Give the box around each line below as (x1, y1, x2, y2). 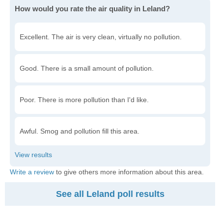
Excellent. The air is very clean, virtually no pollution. (20, 33, 182, 41)
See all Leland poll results (55, 189, 165, 199)
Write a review (10, 168, 54, 176)
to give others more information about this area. (54, 168, 204, 176)
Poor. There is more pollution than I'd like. (20, 96, 149, 104)
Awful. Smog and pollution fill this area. (20, 127, 139, 135)
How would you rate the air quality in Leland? (15, 4, 170, 13)
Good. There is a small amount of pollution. (20, 64, 154, 72)
